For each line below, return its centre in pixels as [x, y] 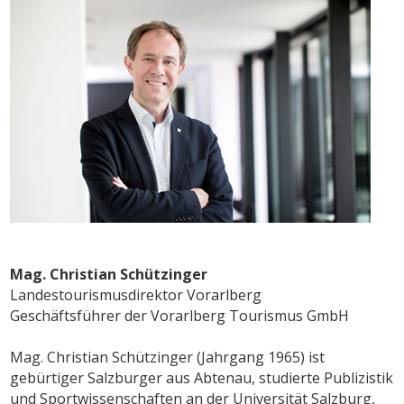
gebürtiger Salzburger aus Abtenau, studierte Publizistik [202, 378]
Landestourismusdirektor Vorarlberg [136, 295]
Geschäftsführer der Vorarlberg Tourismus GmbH [180, 316]
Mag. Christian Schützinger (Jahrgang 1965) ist [168, 358]
